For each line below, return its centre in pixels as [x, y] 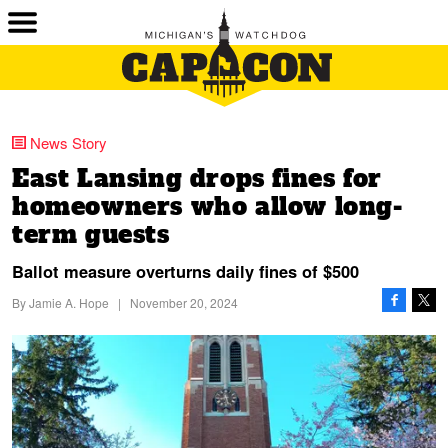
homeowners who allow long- [207, 206]
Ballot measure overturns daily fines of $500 [185, 271]
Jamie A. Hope [69, 302]
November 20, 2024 [184, 302]
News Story [68, 142]
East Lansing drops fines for [197, 178]
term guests [91, 234]
